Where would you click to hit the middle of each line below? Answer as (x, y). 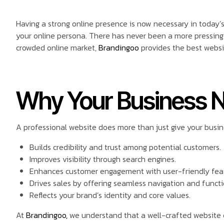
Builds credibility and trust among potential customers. (125, 147)
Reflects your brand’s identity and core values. (110, 195)
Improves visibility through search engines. (103, 159)
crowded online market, (57, 47)
